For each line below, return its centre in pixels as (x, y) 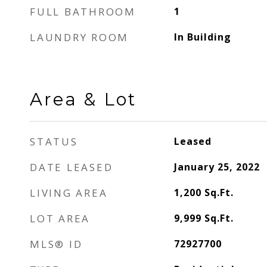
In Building (202, 37)
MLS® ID (56, 244)
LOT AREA (60, 218)
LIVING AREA (69, 193)
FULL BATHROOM (83, 12)
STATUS (54, 142)
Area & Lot (83, 99)
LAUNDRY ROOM (79, 37)
